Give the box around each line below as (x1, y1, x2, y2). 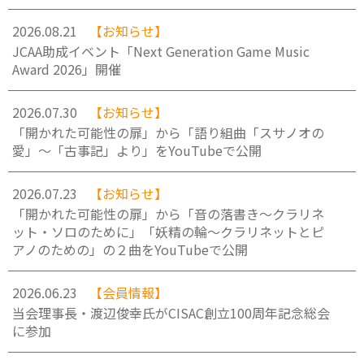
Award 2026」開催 (12, 59, 121, 79)
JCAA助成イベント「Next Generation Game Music (12, 41, 310, 61)
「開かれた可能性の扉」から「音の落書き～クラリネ (12, 204, 324, 223)
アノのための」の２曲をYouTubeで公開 (12, 240, 248, 259)
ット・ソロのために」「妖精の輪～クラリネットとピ (12, 222, 324, 241)
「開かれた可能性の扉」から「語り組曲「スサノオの (12, 123, 324, 142)
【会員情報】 (89, 283, 167, 302)
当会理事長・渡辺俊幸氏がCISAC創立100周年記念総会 (12, 303, 330, 323)
